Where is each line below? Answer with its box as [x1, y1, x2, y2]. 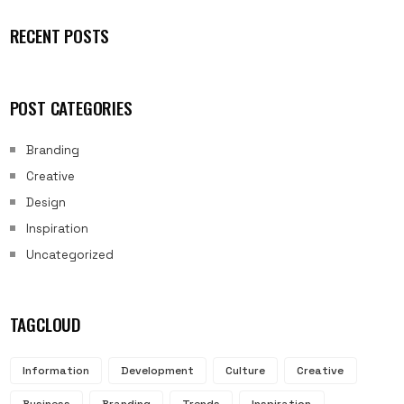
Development [120, 363, 194, 378]
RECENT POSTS [9, 22, 110, 49]
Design [25, 194, 66, 210]
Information [22, 363, 89, 378]
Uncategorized [25, 246, 114, 262]
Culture [225, 363, 266, 378]
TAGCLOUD [9, 311, 81, 338]
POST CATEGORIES [9, 95, 133, 121]
